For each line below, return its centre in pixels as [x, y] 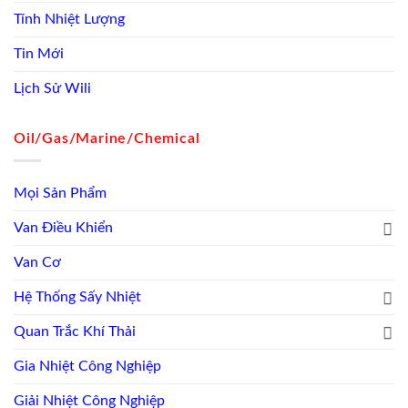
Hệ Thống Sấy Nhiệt [77, 297]
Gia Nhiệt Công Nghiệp [87, 367]
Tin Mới [39, 53]
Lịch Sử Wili [52, 88]
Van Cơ [37, 263]
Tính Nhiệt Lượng [69, 19]
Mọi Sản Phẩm [60, 194]
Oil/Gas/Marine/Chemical [107, 138]
